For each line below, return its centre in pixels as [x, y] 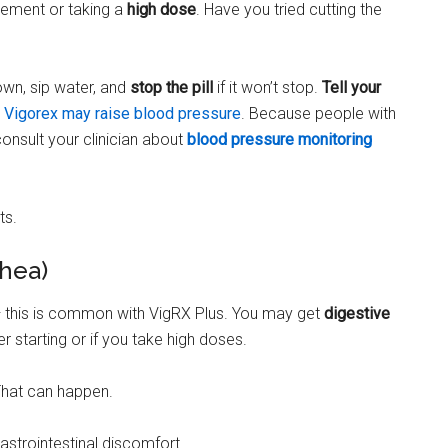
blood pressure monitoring [279, 139]
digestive [357, 313]
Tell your [351, 87]
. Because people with [318, 113]
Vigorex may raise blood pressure [122, 113]
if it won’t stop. [267, 87]
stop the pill [171, 87]
